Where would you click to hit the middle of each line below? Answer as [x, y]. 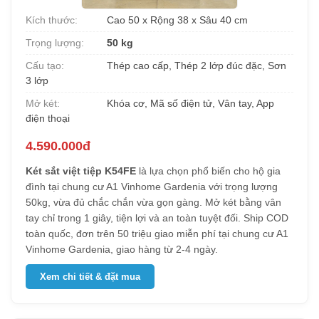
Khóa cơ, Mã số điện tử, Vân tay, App [189, 103]
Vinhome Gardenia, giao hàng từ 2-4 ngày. [122, 249]
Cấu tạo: [45, 66]
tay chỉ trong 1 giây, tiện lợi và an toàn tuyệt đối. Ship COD [157, 218]
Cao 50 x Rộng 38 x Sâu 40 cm [176, 20]
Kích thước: [52, 20]
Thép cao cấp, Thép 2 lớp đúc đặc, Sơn [195, 66]
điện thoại [48, 118]
